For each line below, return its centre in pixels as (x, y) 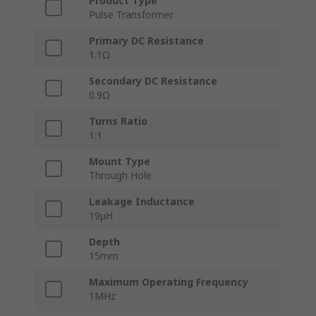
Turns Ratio (118, 121)
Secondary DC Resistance (153, 81)
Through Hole (120, 176)
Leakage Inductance (142, 202)
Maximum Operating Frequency (169, 282)
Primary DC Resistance (146, 41)
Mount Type (120, 162)
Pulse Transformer (131, 15)
